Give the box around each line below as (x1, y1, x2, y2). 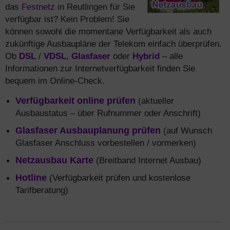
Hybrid (132, 51, 160, 61)
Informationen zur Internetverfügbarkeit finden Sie (5, 63, 195, 73)
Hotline (15, 172, 47, 183)
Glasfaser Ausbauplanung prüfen (15, 125, 161, 136)
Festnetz (22, 2, 55, 12)
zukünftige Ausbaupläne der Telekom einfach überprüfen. (5, 39, 222, 49)
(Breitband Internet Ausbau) (93, 155, 201, 165)
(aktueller (136, 95, 174, 106)
